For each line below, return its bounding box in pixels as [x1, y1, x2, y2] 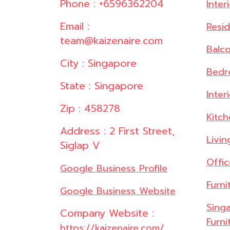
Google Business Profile [60, 161, 167, 176]
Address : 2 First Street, [60, 124, 175, 139]
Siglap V [60, 138, 100, 154]
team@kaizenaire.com [60, 33, 163, 49]
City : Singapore [60, 56, 137, 71]
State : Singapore [60, 79, 143, 94]
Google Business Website [60, 184, 176, 199]
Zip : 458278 [60, 101, 120, 117]
